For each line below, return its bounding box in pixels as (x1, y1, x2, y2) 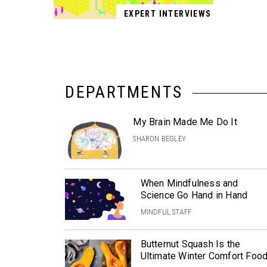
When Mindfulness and (140, 178, 238, 190)
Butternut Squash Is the (140, 238, 241, 250)
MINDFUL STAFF (140, 207, 192, 217)
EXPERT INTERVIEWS (123, 8, 212, 18)
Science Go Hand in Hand (140, 190, 248, 201)
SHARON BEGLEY (133, 133, 186, 143)
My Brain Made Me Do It (133, 116, 237, 128)
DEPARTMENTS (64, 82, 183, 102)
